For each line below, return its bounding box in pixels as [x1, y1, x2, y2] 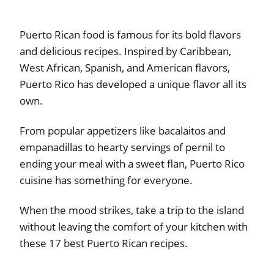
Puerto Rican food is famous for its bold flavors [20, 28, 241, 42]
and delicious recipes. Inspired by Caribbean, [20, 44, 231, 59]
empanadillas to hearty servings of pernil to [20, 140, 225, 155]
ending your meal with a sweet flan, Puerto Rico [20, 157, 245, 171]
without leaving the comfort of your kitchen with [20, 220, 248, 234]
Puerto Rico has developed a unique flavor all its [20, 77, 246, 92]
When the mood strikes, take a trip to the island [20, 203, 244, 218]
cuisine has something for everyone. [20, 173, 193, 188]
